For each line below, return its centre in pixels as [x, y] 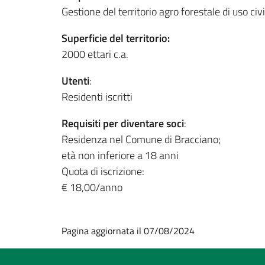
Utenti [75, 80]
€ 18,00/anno [92, 187]
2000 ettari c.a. [95, 54]
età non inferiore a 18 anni [120, 155]
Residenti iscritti [97, 96]
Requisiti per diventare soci [123, 123]
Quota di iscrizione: [103, 171]
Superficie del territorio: [116, 38]
